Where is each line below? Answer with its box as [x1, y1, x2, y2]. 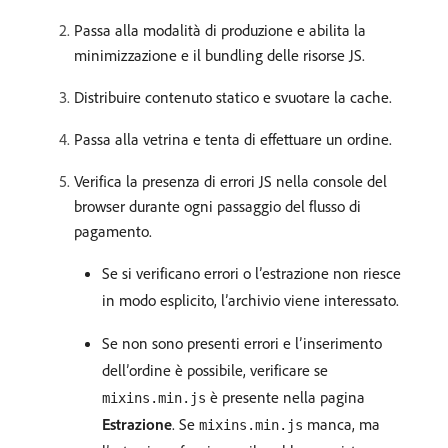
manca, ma [303, 414, 380, 434]
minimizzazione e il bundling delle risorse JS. [74, 45, 365, 65]
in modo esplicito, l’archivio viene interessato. [102, 290, 399, 310]
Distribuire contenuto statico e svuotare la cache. [74, 87, 392, 107]
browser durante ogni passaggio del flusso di [74, 196, 361, 216]
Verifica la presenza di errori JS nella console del [74, 171, 387, 191]
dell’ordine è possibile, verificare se [102, 360, 328, 380]
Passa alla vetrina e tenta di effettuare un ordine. [74, 129, 392, 149]
